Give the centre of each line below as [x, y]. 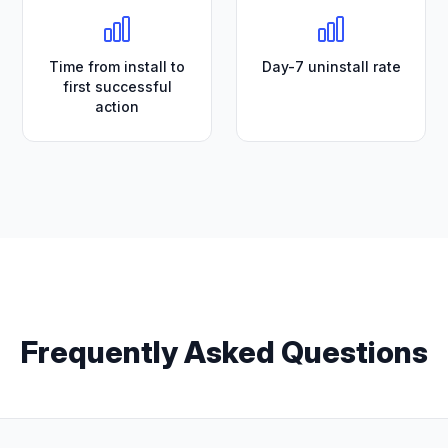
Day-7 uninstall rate [331, 66]
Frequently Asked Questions [224, 352]
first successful [117, 86]
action [117, 106]
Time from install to [117, 66]
